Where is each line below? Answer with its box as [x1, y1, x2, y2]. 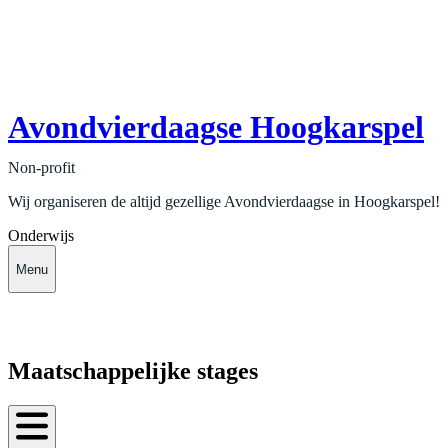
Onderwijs [8, 227, 74, 245]
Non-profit [8, 159, 75, 177]
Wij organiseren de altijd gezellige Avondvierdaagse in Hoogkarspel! [8, 193, 440, 211]
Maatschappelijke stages [8, 358, 258, 384]
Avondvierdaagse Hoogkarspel [8, 109, 424, 146]
